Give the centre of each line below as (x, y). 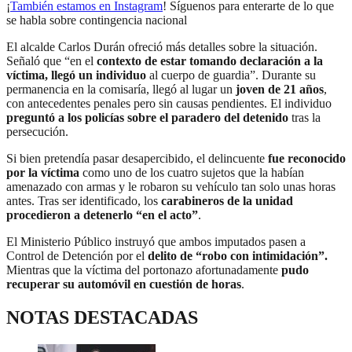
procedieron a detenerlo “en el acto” (102, 215)
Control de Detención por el (77, 256)
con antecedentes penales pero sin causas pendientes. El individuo (169, 104)
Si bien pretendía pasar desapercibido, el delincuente (137, 159)
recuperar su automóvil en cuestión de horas (124, 284)
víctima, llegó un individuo (76, 75)
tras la (304, 118)
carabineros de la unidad (225, 201)
